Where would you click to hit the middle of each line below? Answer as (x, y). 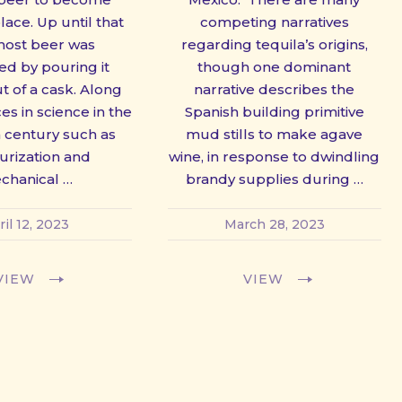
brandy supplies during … (274, 179)
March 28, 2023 (274, 224)
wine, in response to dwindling (275, 156)
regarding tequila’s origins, (274, 44)
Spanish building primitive (274, 111)
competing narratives (274, 22)
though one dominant (275, 66)
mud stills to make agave (275, 134)
